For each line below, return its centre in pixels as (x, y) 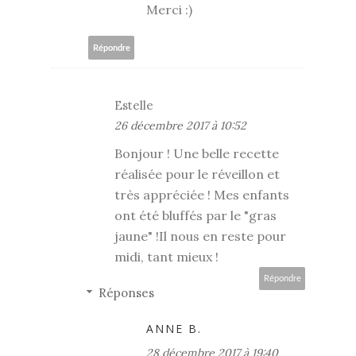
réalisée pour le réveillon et (197, 174)
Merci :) (169, 10)
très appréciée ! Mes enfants (202, 195)
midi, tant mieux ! (166, 257)
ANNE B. (174, 329)
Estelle (134, 106)
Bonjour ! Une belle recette (197, 154)
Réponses (126, 293)
